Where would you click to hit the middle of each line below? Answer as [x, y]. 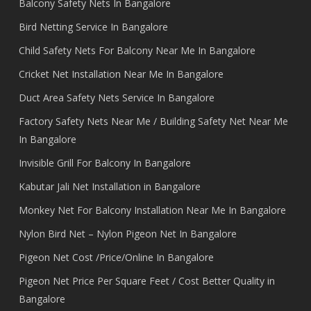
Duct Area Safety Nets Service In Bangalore [116, 97]
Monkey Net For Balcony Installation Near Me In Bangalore [152, 210]
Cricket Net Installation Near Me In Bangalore [121, 74]
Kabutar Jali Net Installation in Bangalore [109, 186]
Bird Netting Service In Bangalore [93, 26]
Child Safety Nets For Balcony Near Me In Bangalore [137, 50]
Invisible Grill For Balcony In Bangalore [104, 162]
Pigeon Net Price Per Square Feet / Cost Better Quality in [146, 280]
